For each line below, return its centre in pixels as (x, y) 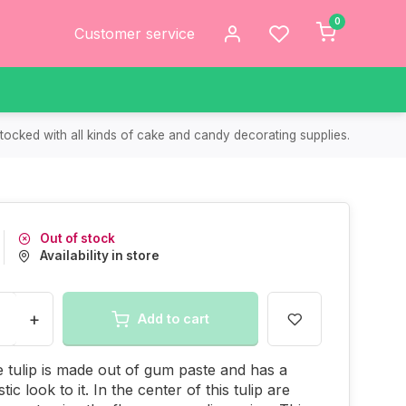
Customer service (135, 34)
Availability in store (100, 256)
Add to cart (174, 319)
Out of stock (77, 238)
